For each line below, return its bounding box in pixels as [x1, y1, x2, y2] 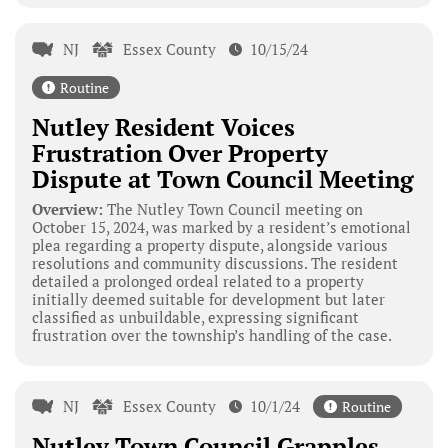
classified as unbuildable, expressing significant [31, 306, 359, 327]
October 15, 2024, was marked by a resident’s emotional [31, 216, 411, 237]
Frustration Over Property [31, 136, 328, 169]
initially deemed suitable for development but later [31, 288, 385, 309]
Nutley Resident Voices [31, 110, 295, 143]
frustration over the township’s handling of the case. [31, 324, 392, 345]
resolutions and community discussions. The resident [31, 252, 398, 273]
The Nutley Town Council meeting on [102, 198, 363, 219]
